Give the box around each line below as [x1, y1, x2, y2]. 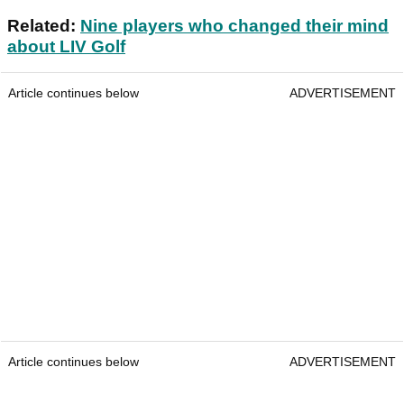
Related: [7, 16, 80, 36]
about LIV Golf [7, 37, 125, 57]
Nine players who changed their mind [80, 16, 389, 36]
